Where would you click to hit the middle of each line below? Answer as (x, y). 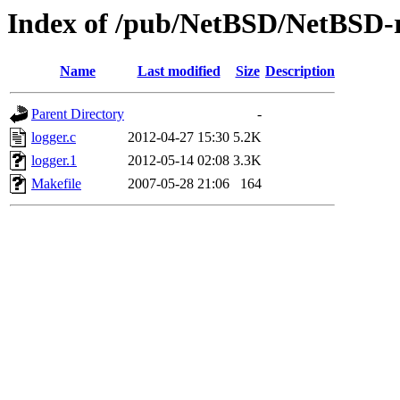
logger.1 (54, 161)
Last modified (179, 71)
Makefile (56, 184)
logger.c (54, 137)
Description (300, 71)
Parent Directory (78, 114)
